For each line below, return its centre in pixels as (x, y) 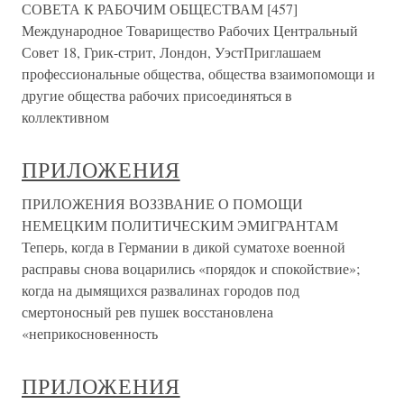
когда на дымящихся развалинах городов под (161, 290)
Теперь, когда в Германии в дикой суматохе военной (184, 247)
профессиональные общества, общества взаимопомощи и (198, 73)
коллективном (65, 117)
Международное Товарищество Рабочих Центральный (190, 30)
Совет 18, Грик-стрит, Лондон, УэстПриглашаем (171, 52)
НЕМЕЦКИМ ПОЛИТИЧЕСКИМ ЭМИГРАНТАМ (180, 225)
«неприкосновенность (90, 333)
